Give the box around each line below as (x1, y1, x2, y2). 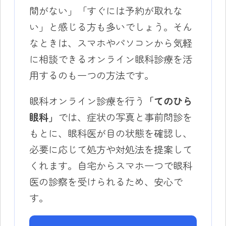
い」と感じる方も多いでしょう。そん (29, 19, 192, 34)
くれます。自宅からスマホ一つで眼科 (29, 158, 192, 173)
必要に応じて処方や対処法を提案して (29, 142, 192, 156)
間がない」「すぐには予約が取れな (29, 3, 183, 18)
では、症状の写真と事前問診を (58, 109, 192, 124)
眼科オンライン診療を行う (29, 93, 144, 108)
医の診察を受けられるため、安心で (29, 174, 183, 189)
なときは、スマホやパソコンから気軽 (29, 35, 192, 50)
